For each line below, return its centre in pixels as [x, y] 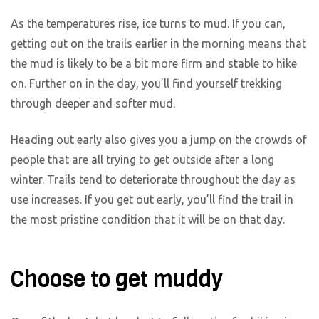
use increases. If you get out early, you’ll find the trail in [152, 200]
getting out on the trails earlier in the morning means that [158, 44]
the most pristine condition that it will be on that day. [148, 220]
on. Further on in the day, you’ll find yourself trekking [146, 84]
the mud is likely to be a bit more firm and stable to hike [154, 64]
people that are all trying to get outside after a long [142, 160]
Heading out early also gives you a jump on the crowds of [159, 140]
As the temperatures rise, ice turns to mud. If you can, [148, 24]
